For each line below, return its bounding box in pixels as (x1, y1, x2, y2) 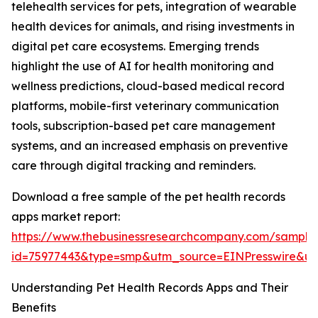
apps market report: (11, 209, 120, 224)
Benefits (11, 300, 56, 315)
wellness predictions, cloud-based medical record (11, 79, 285, 94)
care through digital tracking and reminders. (11, 158, 256, 173)
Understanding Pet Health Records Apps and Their (11, 280, 288, 295)
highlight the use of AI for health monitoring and (11, 59, 274, 74)
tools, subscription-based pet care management (11, 119, 275, 133)
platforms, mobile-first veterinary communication (11, 99, 279, 114)
